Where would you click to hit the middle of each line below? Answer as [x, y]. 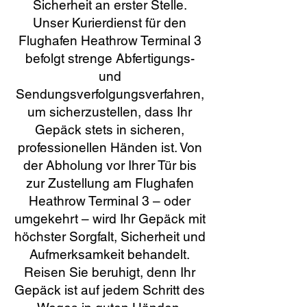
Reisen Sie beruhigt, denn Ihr [110, 272]
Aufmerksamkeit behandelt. [110, 254]
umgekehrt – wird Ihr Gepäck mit [110, 219]
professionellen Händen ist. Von [110, 147]
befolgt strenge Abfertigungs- [110, 58]
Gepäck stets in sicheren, [110, 130]
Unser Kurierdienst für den [110, 23]
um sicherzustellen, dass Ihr [110, 112]
